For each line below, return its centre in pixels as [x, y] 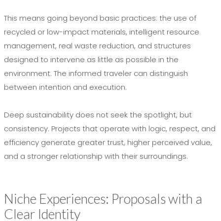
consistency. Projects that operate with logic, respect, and [110, 129]
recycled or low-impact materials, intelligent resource [102, 32]
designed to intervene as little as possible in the [91, 60]
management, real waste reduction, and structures [97, 46]
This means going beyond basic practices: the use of [100, 18]
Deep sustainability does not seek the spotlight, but [98, 115]
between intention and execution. [65, 87]
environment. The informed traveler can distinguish [96, 74]
